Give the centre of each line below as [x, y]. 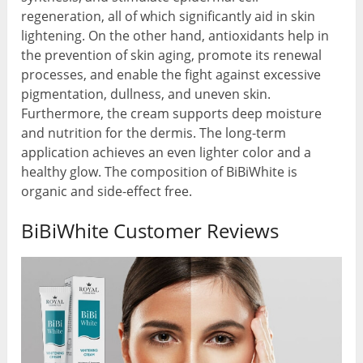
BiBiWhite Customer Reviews [150, 230]
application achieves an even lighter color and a [167, 152]
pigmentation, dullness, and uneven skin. [146, 94]
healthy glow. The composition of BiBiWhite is [160, 171]
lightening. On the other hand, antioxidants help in [175, 35]
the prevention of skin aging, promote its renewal [172, 55]
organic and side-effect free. [107, 191]
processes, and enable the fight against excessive [171, 74]
